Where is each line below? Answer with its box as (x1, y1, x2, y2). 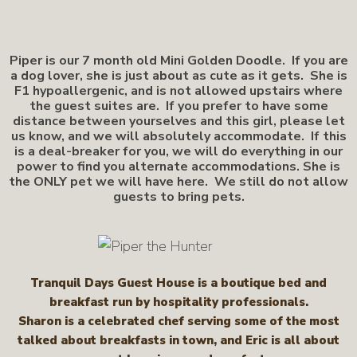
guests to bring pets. (112, 188, 245, 206)
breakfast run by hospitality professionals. (49, 293, 308, 310)
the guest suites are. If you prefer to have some (29, 97, 328, 115)
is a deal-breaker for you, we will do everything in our (14, 143, 343, 160)
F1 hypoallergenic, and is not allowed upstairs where (14, 82, 343, 100)
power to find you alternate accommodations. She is (17, 158, 340, 175)
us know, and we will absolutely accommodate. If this (10, 127, 347, 145)
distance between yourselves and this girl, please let (12, 112, 345, 130)
